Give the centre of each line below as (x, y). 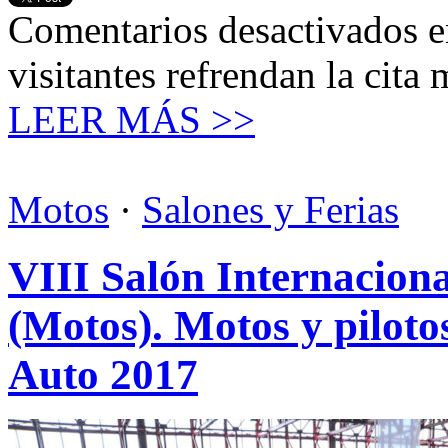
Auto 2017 (103, 374)
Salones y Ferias (270, 209)
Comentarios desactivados (213, 29)
